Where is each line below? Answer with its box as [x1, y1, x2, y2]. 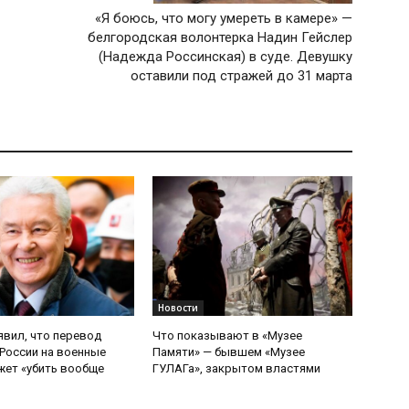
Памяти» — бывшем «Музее [152, 345, 306, 360]
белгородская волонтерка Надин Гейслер [87, 29, 352, 47]
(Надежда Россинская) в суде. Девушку [98, 48, 352, 66]
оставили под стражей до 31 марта [130, 68, 352, 85]
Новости [158, 301, 199, 315]
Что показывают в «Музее [152, 329, 303, 343]
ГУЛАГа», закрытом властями [152, 362, 321, 376]
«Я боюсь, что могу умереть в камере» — [94, 10, 352, 27]
